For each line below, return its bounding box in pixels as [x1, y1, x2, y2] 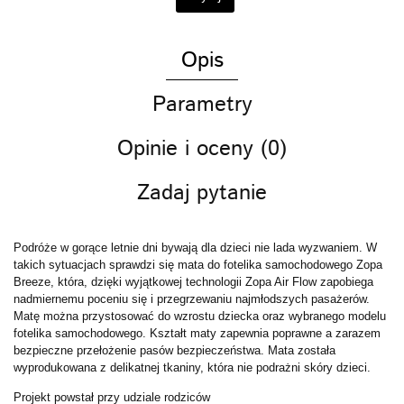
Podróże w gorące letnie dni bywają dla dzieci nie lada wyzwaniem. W [14, 240, 377, 254]
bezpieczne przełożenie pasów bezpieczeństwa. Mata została [14, 343, 335, 357]
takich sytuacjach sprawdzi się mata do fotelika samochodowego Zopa [14, 257, 382, 271]
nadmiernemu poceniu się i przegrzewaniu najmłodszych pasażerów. [14, 291, 370, 306]
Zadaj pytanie [137, 177, 267, 208]
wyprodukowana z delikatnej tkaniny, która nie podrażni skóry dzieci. [14, 360, 371, 374]
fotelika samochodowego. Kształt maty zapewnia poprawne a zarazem [14, 326, 381, 340]
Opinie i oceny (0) [117, 133, 287, 164]
